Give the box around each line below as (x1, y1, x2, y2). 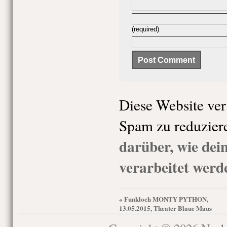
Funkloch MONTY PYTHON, (124, 194, 208, 204)
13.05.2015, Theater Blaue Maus (119, 203, 212, 213)
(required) (131, 25, 159, 33)
